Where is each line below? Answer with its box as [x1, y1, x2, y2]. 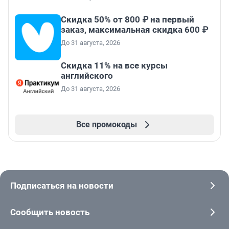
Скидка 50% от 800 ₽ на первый [61, 14, 194, 25]
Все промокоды [76, 119, 137, 129]
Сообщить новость [10, 207, 89, 217]
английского [61, 70, 113, 81]
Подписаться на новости [10, 180, 113, 191]
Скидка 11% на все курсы [61, 60, 168, 71]
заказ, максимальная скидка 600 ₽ [61, 24, 208, 35]
